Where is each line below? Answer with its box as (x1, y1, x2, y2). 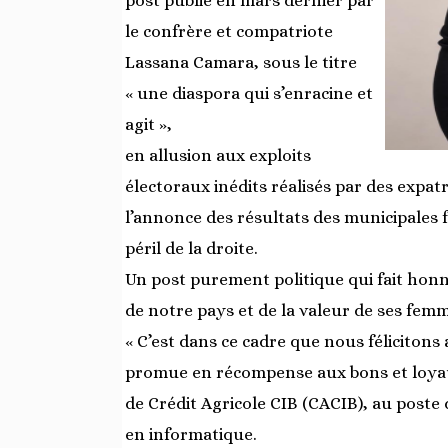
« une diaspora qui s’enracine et (125, 84, 373, 103)
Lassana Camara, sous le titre (125, 53, 357, 72)
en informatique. (125, 425, 257, 444)
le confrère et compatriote (125, 22, 333, 41)
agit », (125, 115, 172, 134)
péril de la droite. (125, 239, 258, 258)
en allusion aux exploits (125, 146, 311, 165)
